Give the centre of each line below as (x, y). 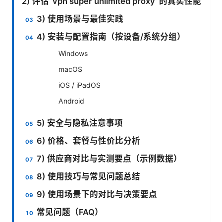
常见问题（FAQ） (70, 212)
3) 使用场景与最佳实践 (80, 19)
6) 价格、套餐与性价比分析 (89, 140)
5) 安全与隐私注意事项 (80, 123)
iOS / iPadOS (80, 85)
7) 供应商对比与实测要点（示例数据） (110, 158)
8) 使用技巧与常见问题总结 (89, 176)
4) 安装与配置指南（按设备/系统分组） (111, 36)
